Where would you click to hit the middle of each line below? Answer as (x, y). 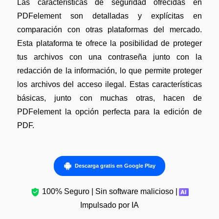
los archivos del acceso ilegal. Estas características (109, 85)
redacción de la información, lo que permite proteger (109, 71)
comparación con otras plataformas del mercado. (109, 30)
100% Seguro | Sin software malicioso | (109, 192)
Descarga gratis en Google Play (115, 165)
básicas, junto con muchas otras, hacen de (109, 98)
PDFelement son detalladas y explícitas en (109, 16)
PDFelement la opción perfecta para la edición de (109, 112)
